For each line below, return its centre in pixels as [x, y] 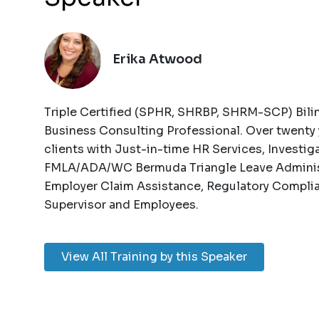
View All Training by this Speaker [154, 257]
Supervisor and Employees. [121, 205]
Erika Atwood [157, 59]
